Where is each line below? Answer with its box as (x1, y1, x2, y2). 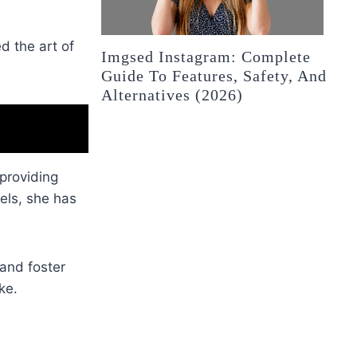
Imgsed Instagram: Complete (101, 48, 312, 66)
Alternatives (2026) (101, 86, 244, 104)
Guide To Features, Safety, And (101, 67, 328, 85)
